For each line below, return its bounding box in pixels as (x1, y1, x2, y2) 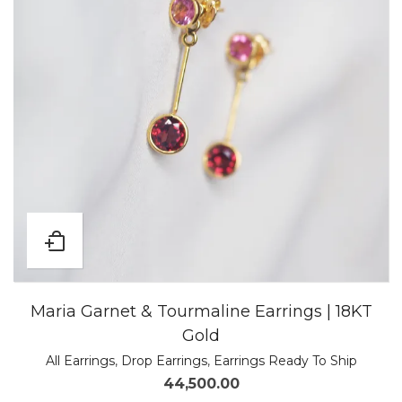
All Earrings (45, 353, 115, 369)
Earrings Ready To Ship (213, 353, 357, 369)
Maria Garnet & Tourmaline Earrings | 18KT (30, 301, 372, 321)
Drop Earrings (120, 353, 207, 369)
